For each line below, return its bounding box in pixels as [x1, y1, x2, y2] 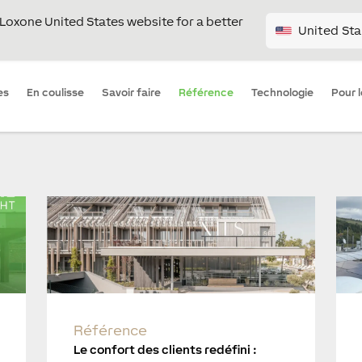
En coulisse [27, 86, 84, 99]
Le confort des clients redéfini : [73, 343, 257, 357]
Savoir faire [102, 86, 161, 99]
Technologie [251, 86, 314, 99]
